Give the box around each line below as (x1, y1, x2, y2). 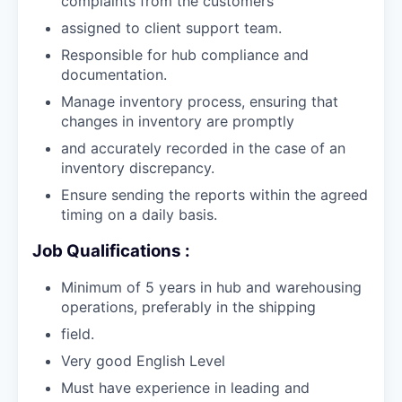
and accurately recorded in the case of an (61, 138, 345, 157)
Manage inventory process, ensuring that (61, 92, 338, 110)
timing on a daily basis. (61, 205, 217, 223)
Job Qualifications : (32, 240, 190, 261)
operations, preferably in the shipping (61, 298, 316, 317)
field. (61, 325, 94, 344)
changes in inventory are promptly (61, 111, 294, 130)
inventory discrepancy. (61, 158, 214, 177)
